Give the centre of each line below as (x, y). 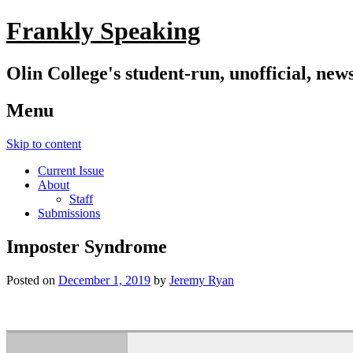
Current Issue (71, 170)
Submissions (69, 213)
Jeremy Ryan (202, 280)
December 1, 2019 (104, 280)
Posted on (32, 280)
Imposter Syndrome (87, 246)
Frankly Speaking (103, 31)
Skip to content (44, 143)
